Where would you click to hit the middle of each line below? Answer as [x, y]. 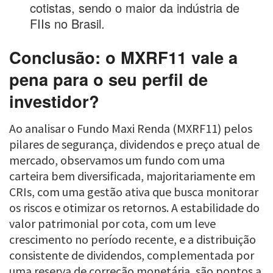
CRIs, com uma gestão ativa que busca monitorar [134, 191]
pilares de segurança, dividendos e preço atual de [134, 144]
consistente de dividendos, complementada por [132, 255]
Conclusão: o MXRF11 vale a [123, 57]
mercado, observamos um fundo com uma [117, 160]
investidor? [54, 101]
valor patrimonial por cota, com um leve [112, 223]
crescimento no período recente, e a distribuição [133, 239]
